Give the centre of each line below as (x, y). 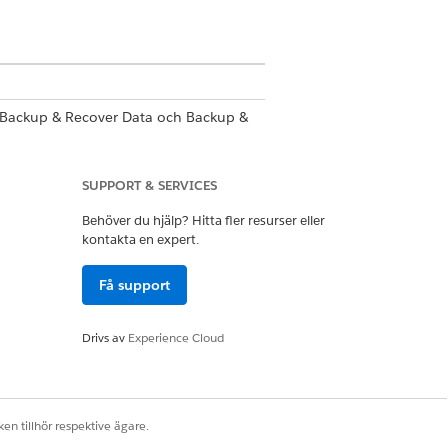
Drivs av (105, 337)
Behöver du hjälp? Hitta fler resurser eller (203, 220)
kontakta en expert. (140, 239)
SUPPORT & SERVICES (149, 185)
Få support (134, 285)
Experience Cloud (176, 337)
